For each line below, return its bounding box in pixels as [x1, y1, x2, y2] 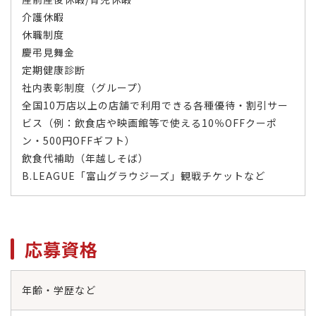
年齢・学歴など [22, 283, 96, 297]
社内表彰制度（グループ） [22, 80, 148, 95]
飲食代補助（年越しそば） [22, 151, 149, 165]
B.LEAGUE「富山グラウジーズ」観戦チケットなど [22, 169, 265, 183]
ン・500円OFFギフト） [22, 133, 135, 147]
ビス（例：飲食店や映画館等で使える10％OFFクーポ [22, 116, 277, 130]
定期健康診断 [22, 63, 85, 77]
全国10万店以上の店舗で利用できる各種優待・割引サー [22, 98, 288, 112]
